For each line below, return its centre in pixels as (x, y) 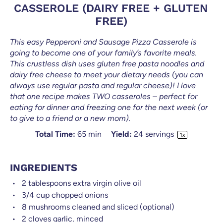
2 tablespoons (46, 183)
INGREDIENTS (44, 168)
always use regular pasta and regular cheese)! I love (103, 86)
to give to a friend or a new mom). (70, 118)
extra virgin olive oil (106, 183)
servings (159, 134)
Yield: (121, 134)
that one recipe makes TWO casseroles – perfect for (104, 97)
